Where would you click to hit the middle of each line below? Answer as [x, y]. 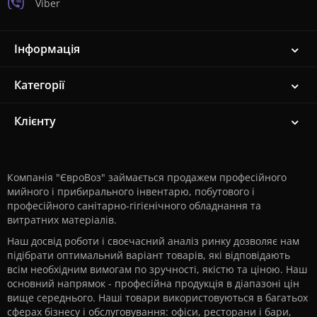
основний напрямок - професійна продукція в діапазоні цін [153, 283]
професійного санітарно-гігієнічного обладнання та [134, 205]
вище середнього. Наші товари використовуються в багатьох [157, 297]
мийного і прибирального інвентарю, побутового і [131, 191]
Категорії [39, 85]
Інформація [47, 48]
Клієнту [35, 121]
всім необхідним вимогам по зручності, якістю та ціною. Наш [157, 269]
